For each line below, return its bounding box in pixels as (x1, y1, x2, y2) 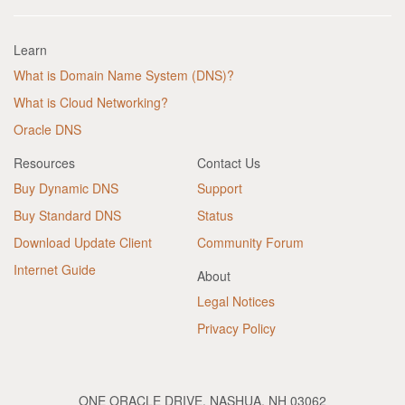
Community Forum (197, 233, 304, 251)
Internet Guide (14, 260, 96, 278)
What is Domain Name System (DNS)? (14, 66, 234, 84)
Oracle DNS (14, 120, 81, 138)
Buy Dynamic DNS (14, 179, 118, 197)
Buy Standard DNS (14, 206, 121, 224)
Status (197, 206, 233, 224)
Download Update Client (14, 233, 152, 251)
